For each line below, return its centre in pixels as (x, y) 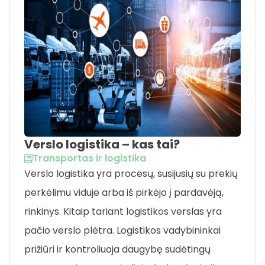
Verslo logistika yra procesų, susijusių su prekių (131, 174)
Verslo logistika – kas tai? (102, 145)
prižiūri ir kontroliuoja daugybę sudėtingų (117, 250)
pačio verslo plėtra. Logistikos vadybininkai (122, 231)
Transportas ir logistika (89, 159)
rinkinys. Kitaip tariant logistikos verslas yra (123, 212)
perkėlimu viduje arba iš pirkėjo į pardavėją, (124, 193)
